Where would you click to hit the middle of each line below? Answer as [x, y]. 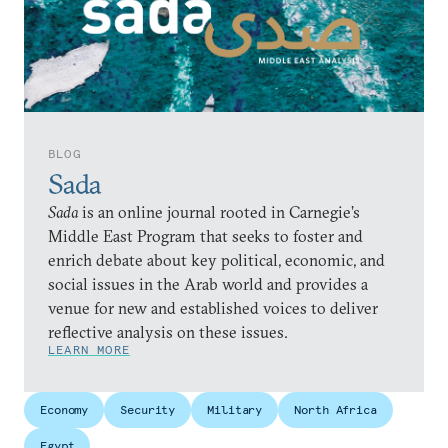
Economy [64, 409]
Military [235, 409]
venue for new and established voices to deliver [213, 308]
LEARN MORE [89, 349]
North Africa [335, 409]
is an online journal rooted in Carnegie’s [219, 212]
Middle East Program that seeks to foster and [205, 236]
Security [148, 409]
